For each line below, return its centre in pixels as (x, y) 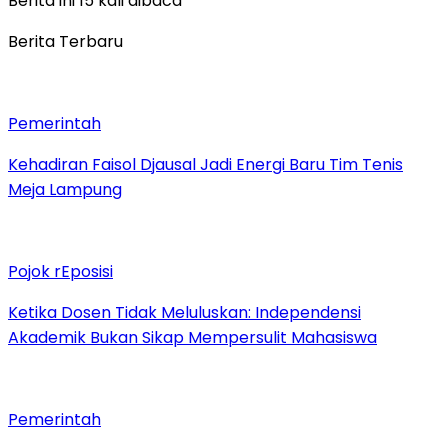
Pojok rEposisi (60, 271)
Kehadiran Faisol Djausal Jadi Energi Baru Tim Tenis (205, 164)
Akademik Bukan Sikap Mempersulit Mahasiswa (192, 337)
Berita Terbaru (65, 41)
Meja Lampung (65, 189)
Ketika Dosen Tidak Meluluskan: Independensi (184, 312)
